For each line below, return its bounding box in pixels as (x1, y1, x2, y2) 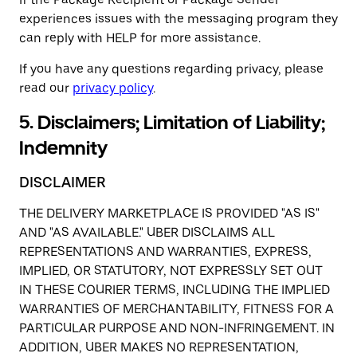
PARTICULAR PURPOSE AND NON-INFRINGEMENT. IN (19, 320, 335, 335)
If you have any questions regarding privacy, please (19, 61, 324, 76)
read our (19, 80, 73, 96)
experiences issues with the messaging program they (19, 11, 338, 26)
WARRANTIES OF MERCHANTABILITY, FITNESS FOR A (19, 301, 334, 316)
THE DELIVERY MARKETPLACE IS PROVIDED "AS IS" (19, 206, 320, 221)
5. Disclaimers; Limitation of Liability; (19, 111, 325, 134)
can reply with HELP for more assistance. (19, 30, 261, 45)
